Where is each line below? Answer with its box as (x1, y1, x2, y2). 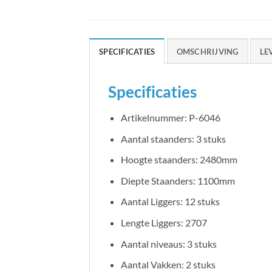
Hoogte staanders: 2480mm (120, 154, 237, 166)
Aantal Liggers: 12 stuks (120, 195, 220, 208)
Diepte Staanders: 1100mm (120, 174, 235, 186)
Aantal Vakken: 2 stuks (120, 259, 216, 271)
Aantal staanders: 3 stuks (120, 132, 226, 144)
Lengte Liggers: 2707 (120, 216, 207, 228)
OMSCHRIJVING (176, 47, 239, 57)
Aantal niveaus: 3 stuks (120, 237, 217, 250)
